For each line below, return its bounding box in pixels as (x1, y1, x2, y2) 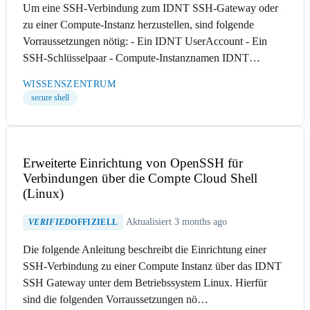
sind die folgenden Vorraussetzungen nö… (23, 293, 208, 306)
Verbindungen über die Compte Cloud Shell (23, 171, 257, 186)
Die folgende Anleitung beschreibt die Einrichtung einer (23, 244, 266, 256)
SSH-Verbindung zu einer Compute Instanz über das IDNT (23, 260, 282, 273)
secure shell (31, 92, 69, 102)
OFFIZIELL (71, 217, 118, 228)
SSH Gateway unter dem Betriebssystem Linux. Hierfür (23, 277, 267, 289)
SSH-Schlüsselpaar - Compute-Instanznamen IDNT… (23, 51, 260, 64)
